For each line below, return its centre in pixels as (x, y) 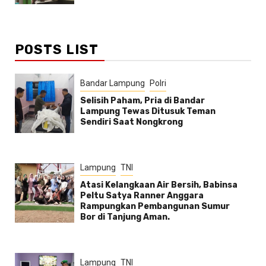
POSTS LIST (57, 49)
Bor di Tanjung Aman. (126, 217)
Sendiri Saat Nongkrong (132, 122)
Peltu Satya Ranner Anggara (142, 195)
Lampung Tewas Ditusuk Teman (148, 111)
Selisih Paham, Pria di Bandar (142, 100)
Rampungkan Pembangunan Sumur (155, 206)
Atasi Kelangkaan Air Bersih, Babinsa (159, 185)
